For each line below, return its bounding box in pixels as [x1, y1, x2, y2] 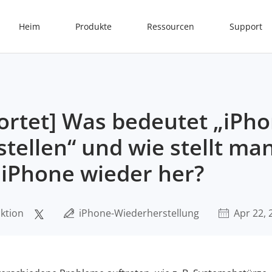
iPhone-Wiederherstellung [78, 206, 199, 220]
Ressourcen [147, 21, 194, 32]
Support [229, 21, 262, 32]
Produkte [75, 21, 112, 32]
